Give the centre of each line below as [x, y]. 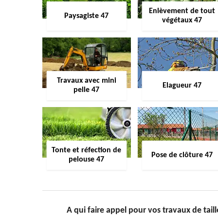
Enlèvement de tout [182, 11]
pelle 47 [87, 90]
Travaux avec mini [86, 81]
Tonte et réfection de [87, 150]
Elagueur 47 [182, 85]
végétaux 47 [182, 20]
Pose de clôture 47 [182, 155]
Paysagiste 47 [87, 16]
